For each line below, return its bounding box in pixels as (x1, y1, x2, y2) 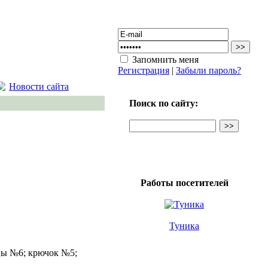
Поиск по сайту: (129, 98, 198, 108)
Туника (169, 221, 199, 231)
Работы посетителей (140, 178, 229, 188)
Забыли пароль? (176, 65, 241, 75)
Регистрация (118, 65, 169, 75)
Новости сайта (9, 81, 69, 92)
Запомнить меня (132, 54, 199, 65)
